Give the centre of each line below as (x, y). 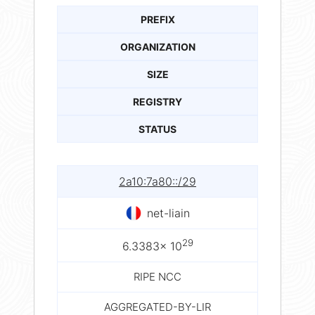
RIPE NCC (157, 277)
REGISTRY (157, 101)
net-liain (168, 213)
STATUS (157, 129)
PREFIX (157, 19)
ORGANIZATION (157, 46)
